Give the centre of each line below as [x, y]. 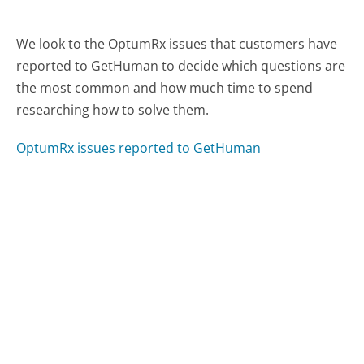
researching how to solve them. [113, 110]
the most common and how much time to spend [165, 88]
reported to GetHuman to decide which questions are [181, 66]
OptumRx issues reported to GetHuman [139, 147]
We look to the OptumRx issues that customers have [177, 44]
